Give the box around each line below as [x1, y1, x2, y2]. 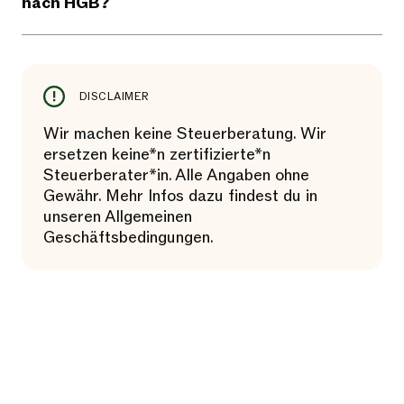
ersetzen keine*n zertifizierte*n [43, 144, 271, 166]
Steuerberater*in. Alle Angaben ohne [43, 165, 309, 187]
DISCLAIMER [79, 89, 150, 105]
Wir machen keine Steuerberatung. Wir [43, 124, 326, 145]
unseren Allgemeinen [43, 207, 192, 228]
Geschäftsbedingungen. [43, 227, 214, 249]
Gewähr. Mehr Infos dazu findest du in [43, 186, 317, 207]
